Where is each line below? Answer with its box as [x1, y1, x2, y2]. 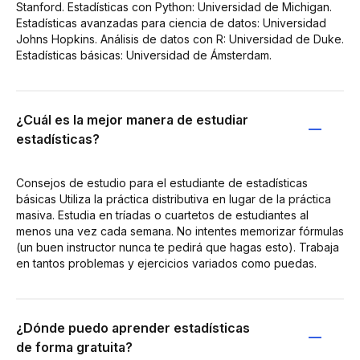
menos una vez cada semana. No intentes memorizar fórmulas [16, 224, 344, 238]
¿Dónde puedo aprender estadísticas [16, 320, 250, 336]
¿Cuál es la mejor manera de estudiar [16, 112, 248, 128]
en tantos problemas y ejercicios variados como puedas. [16, 256, 317, 270]
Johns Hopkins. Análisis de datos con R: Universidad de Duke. [16, 32, 344, 46]
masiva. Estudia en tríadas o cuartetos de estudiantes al [16, 208, 309, 222]
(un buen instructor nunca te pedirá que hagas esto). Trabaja [16, 240, 339, 254]
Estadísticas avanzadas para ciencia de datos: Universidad [16, 16, 326, 30]
